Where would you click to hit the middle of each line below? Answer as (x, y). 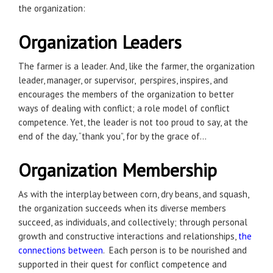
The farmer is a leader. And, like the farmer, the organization (136, 66)
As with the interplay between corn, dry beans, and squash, (133, 194)
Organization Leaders (100, 42)
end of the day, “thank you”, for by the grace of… (112, 136)
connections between (61, 250)
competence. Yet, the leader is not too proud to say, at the (133, 122)
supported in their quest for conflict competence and (122, 264)
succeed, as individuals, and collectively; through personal (133, 222)
